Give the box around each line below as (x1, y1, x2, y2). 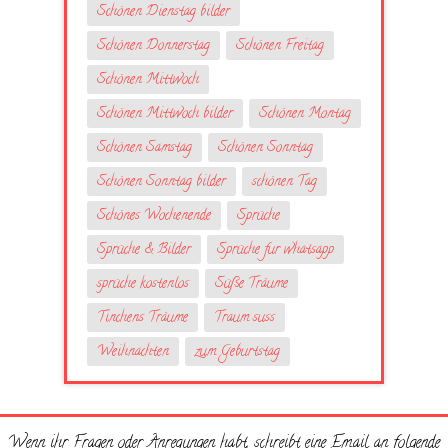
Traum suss (214, 307, 275, 329)
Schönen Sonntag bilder (97, 171, 226, 193)
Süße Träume (215, 273, 288, 295)
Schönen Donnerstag (97, 35, 210, 57)
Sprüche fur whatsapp (217, 239, 334, 261)
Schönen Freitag (236, 35, 324, 57)
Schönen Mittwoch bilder (97, 103, 233, 125)
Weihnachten (97, 341, 169, 363)
